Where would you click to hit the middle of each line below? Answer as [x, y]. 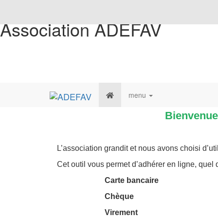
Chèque [118, 196]
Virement [120, 212]
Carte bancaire [131, 180]
